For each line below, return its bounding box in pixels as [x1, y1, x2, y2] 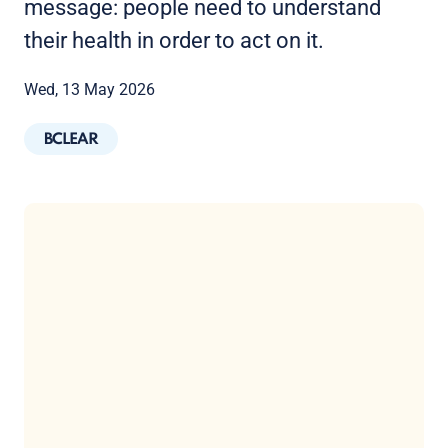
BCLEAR [44, 132, 98, 149]
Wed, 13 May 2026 [24, 80, 155, 99]
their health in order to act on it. [24, 28, 324, 53]
